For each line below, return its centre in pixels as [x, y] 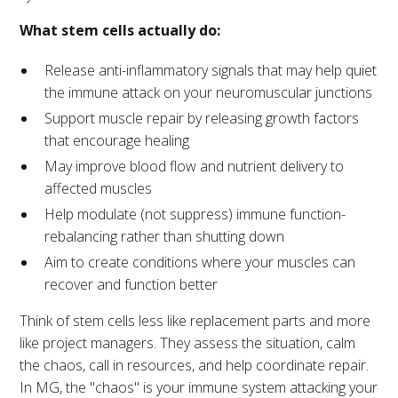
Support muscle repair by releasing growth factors [202, 118]
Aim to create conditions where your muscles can [200, 262]
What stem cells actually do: [120, 30]
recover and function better [131, 284]
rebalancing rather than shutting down [165, 236]
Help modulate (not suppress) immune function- [195, 214]
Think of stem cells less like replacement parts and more [195, 320]
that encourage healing [117, 140]
